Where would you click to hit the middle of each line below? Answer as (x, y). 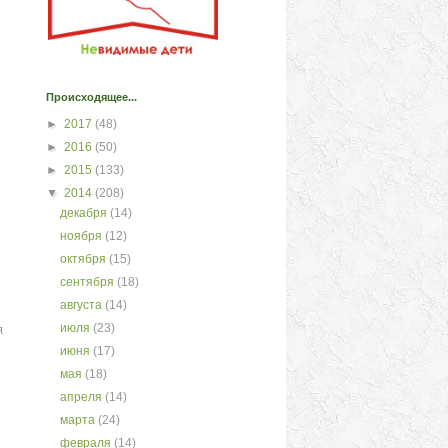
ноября (83, 236)
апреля (83, 397)
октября (85, 259)
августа (83, 305)
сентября (89, 282)
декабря (85, 213)
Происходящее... (91, 97)
